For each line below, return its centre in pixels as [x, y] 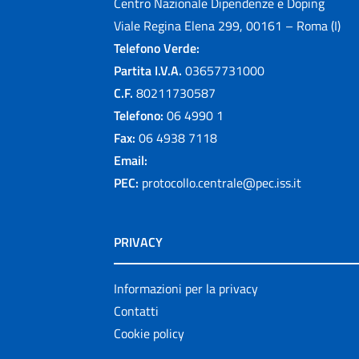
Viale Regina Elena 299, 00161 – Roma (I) [227, 25]
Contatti [136, 311]
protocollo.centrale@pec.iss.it [222, 182]
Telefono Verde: [157, 48]
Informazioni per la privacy [186, 288]
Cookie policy [149, 333]
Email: [131, 160]
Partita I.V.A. [148, 70]
